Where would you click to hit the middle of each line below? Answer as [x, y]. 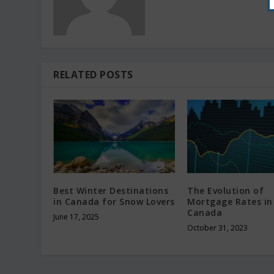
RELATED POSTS [93, 75]
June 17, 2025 [76, 217]
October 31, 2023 [217, 228]
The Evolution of [225, 190]
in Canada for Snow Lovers [114, 201]
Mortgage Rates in [230, 201]
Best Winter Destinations [111, 190]
